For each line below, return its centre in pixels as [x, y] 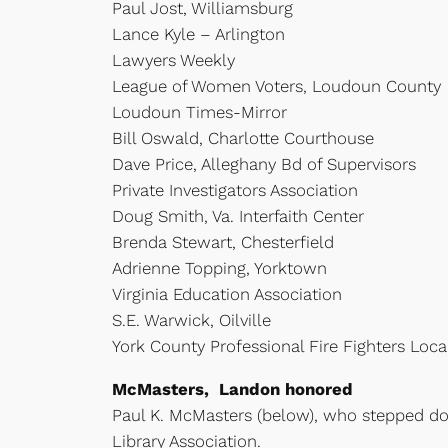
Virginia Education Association [227, 293]
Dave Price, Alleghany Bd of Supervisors [264, 163]
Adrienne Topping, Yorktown [219, 267]
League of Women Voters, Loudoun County [276, 85]
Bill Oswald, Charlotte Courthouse [243, 137]
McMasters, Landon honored [232, 388]
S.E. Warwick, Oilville [191, 319]
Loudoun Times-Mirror [199, 111]
